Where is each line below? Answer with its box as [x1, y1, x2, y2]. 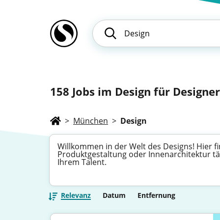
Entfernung [137, 191, 175, 200]
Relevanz [61, 191, 91, 200]
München [73, 115, 108, 126]
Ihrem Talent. [57, 157, 107, 167]
